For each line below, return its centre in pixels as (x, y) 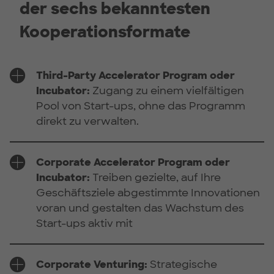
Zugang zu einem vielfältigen (167, 90)
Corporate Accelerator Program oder (133, 162)
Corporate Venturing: (91, 264)
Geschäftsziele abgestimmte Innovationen (148, 192)
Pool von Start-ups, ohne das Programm (140, 106)
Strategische (182, 264)
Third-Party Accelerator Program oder (135, 75)
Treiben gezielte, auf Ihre (155, 177)
